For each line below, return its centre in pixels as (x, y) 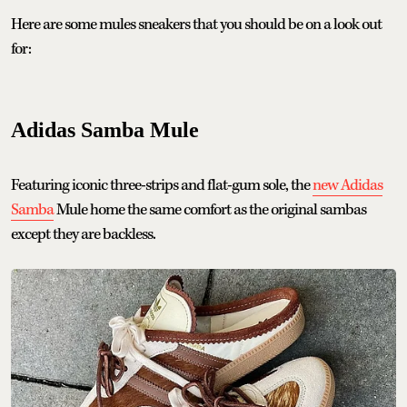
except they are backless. (83, 234)
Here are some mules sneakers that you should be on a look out (196, 24)
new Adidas (347, 185)
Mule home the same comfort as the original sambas (210, 209)
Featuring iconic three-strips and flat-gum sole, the (162, 185)
